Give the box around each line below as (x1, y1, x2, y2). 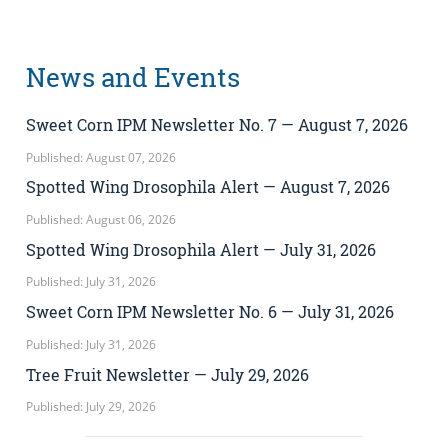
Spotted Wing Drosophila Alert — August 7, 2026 (26, 176, 390, 198)
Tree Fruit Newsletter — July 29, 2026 (26, 363, 309, 385)
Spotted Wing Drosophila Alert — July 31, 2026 (26, 238, 376, 260)
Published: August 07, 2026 (26, 148, 176, 166)
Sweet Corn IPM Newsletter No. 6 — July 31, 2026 (26, 301, 394, 323)
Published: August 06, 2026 (26, 211, 176, 228)
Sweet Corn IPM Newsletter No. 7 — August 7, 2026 (26, 113, 408, 135)
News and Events (26, 60, 240, 95)
